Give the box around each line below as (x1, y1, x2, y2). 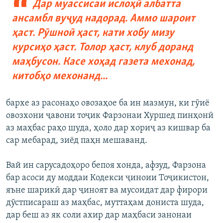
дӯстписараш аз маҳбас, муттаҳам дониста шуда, (6, 198, 204, 208)
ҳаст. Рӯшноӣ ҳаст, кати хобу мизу (12, 27, 174, 39)
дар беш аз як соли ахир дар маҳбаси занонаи (6, 211, 192, 221)
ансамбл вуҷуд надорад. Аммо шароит (12, 13, 195, 25)
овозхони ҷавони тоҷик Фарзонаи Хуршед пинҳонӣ (6, 111, 214, 121)
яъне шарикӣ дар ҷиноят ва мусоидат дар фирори (6, 186, 208, 196)
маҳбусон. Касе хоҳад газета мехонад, (12, 56, 195, 68)
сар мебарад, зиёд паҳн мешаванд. (6, 136, 147, 146)
